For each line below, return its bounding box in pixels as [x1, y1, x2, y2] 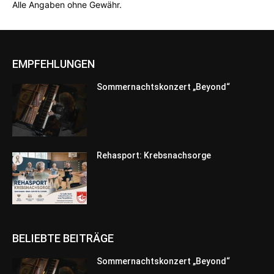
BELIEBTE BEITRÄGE [12, 232, 114, 245]
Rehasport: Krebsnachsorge [97, 150, 212, 160]
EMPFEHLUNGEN [12, 57, 95, 70]
